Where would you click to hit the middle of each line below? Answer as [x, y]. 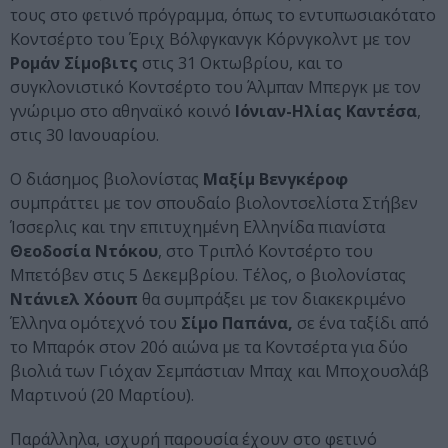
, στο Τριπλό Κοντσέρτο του [265, 251]
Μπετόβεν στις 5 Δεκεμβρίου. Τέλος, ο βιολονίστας [208, 275]
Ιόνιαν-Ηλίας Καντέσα [326, 111]
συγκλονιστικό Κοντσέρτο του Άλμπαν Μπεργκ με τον [215, 87]
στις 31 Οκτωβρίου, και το [240, 63]
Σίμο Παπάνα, [237, 323]
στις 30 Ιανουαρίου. [84, 135]
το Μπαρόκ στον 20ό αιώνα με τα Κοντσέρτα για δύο [209, 347]
